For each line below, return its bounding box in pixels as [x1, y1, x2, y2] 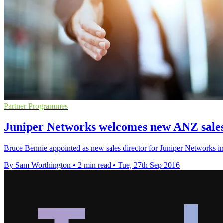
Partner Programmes [4, 102, 68, 111]
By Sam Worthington [4, 161, 71, 170]
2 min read [78, 161, 111, 170]
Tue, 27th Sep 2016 [118, 161, 180, 170]
